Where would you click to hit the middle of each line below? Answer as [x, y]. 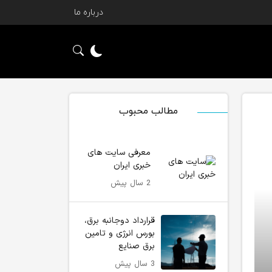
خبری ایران [132, 165]
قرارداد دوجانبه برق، [120, 221]
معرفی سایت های [119, 153]
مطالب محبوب [148, 111]
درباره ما [89, 12]
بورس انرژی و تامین [120, 233]
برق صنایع [137, 246]
